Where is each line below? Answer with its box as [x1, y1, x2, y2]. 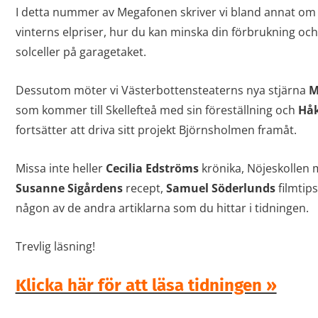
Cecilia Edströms [105, 160, 199, 177]
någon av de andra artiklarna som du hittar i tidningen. [15, 200, 309, 216]
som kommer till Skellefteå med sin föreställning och [15, 102, 298, 119]
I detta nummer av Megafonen [15, 4, 177, 21]
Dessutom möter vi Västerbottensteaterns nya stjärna [15, 82, 309, 99]
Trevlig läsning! [15, 238, 95, 255]
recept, [122, 180, 166, 197]
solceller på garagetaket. [15, 44, 146, 60]
